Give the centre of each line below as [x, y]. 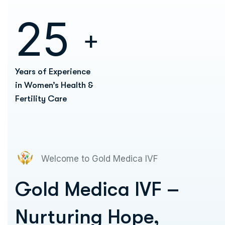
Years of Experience [53, 72]
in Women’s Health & [54, 85]
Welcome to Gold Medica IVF [99, 158]
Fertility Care [41, 99]
